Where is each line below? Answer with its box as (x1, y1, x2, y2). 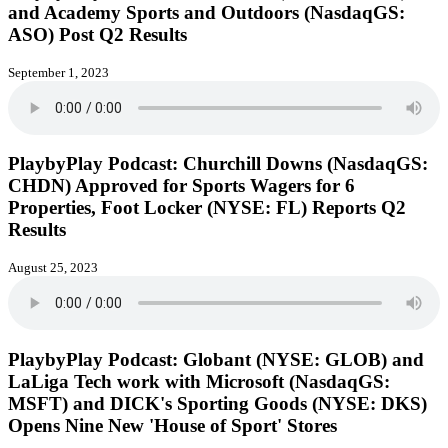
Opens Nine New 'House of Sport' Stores (8, 414, 337, 436)
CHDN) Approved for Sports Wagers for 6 (8, 175, 355, 197)
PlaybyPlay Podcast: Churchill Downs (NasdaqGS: (8, 153, 428, 175)
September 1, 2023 (8, 64, 109, 80)
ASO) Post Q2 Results (8, 23, 187, 45)
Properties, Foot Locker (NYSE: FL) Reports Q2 (8, 197, 406, 219)
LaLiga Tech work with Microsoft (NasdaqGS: (8, 370, 390, 392)
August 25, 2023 (8, 260, 98, 276)
